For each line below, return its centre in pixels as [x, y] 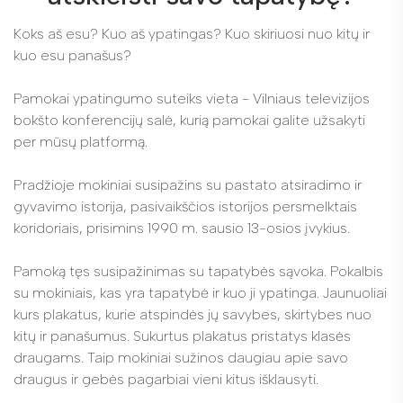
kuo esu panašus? [72, 56]
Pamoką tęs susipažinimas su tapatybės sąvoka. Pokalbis [198, 272]
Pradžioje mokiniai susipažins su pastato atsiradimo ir [188, 185]
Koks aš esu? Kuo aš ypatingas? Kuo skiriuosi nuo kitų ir [192, 34]
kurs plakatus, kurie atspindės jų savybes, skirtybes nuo [193, 315]
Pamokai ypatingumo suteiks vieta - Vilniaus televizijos [192, 99]
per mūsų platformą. [81, 142]
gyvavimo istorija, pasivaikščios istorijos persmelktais [185, 207]
